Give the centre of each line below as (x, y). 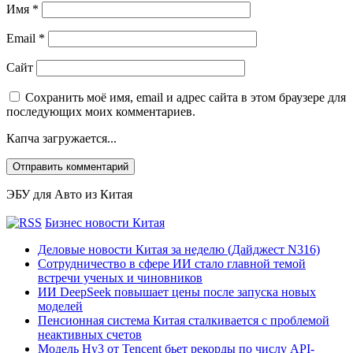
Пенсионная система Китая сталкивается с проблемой (184, 320)
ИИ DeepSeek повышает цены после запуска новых (177, 292)
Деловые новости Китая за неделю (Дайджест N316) (179, 249)
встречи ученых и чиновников (120, 277)
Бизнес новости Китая (105, 222)
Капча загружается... (61, 138)
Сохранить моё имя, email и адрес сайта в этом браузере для (186, 97)
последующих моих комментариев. (101, 111)
